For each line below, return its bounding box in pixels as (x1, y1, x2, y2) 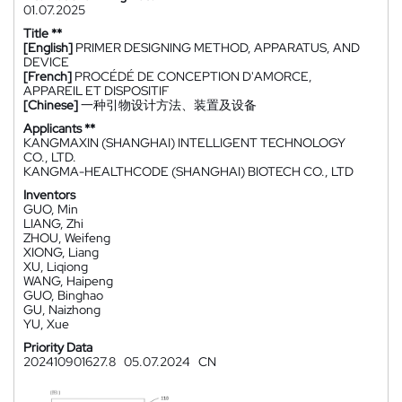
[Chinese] (23, 97, 78, 113)
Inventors (23, 187, 75, 203)
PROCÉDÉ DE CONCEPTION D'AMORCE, (74, 68, 312, 84)
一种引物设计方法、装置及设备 (81, 97, 257, 113)
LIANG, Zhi (23, 215, 83, 232)
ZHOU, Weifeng (23, 230, 110, 246)
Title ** (23, 25, 62, 41)
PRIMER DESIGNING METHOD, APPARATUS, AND (75, 39, 360, 56)
